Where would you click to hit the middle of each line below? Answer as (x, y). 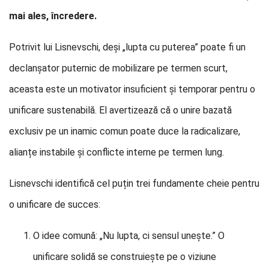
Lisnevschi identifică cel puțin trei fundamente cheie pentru (134, 183)
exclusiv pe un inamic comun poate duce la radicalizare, (125, 131)
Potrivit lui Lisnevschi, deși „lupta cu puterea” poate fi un (127, 47)
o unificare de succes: (55, 204)
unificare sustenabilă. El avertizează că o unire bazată (120, 110)
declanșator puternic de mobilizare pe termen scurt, (118, 68)
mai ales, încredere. (53, 16)
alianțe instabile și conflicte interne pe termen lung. (116, 152)
